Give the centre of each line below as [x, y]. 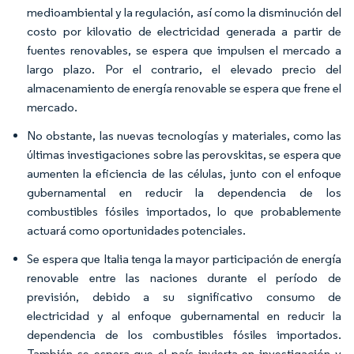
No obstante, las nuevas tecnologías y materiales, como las [184, 136]
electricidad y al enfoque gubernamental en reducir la [184, 316]
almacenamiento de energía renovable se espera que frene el [184, 88]
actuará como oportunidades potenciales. [136, 230]
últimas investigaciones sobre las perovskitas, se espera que [184, 154]
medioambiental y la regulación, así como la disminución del [184, 12]
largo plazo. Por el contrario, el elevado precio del [184, 69]
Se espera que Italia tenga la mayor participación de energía [184, 259]
